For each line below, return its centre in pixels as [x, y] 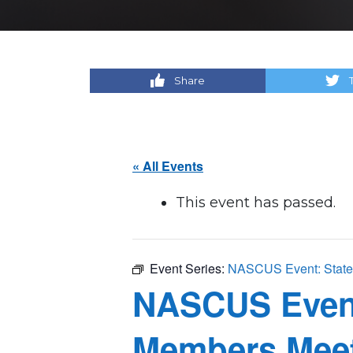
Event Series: [189, 268]
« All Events [168, 165]
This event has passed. [256, 202]
